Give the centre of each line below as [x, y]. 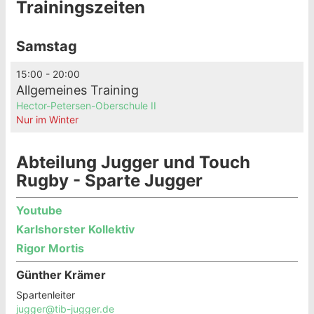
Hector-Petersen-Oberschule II [86, 100]
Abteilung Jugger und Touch [133, 157]
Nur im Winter [47, 114]
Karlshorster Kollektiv [75, 224]
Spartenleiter [46, 289]
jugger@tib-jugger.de [65, 303]
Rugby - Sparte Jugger [109, 175]
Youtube [39, 205]
